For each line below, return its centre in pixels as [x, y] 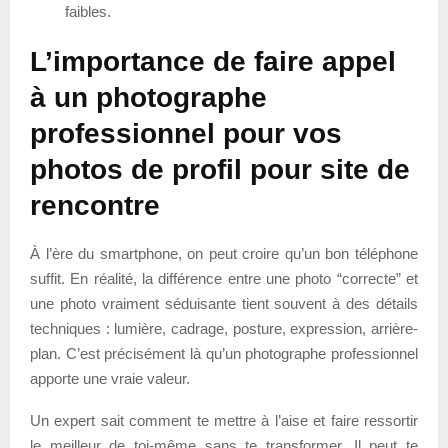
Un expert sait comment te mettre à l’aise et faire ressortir [224, 420]
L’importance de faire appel [213, 61]
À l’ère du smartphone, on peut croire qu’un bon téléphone [224, 253]
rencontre [95, 205]
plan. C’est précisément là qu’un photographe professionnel [224, 353]
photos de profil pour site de [220, 169]
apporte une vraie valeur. [110, 378]
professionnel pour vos [186, 133]
